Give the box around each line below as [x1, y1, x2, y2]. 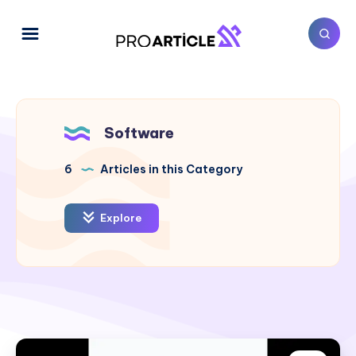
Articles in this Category [98, 161, 242, 176]
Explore [98, 211, 141, 224]
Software [104, 123, 174, 142]
